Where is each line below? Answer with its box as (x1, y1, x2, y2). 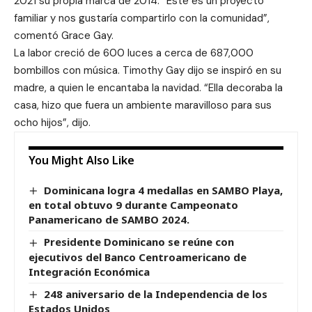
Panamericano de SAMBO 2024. (29, 212, 189, 227)
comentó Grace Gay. (14, 29, 114, 42)
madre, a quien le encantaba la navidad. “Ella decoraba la (14, 81, 283, 95)
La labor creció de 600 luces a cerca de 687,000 (14, 46, 253, 60)
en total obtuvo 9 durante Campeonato (29, 198, 238, 212)
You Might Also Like (29, 153, 134, 168)
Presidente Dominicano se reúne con (44, 235, 235, 249)
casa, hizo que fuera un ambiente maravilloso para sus (14, 98, 272, 112)
